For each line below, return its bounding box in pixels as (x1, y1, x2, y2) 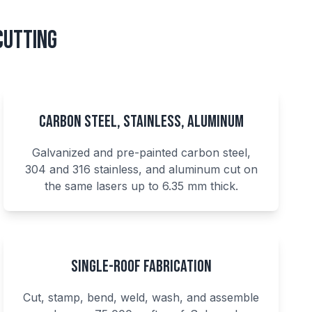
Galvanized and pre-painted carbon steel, (31, 146, 251, 159)
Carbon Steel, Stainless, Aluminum (38, 111, 244, 132)
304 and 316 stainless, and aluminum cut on (24, 162, 258, 176)
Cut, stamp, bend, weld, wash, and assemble (23, 290, 260, 304)
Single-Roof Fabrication (70, 256, 212, 276)
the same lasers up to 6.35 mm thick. (44, 179, 238, 193)
